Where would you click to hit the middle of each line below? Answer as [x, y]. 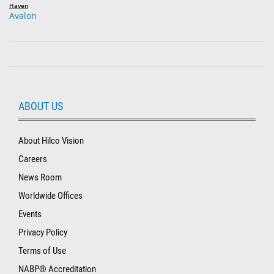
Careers [33, 159]
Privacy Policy [43, 233]
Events [30, 214]
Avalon [23, 16]
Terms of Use [42, 251]
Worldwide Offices [50, 196]
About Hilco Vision [51, 141]
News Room [40, 178]
